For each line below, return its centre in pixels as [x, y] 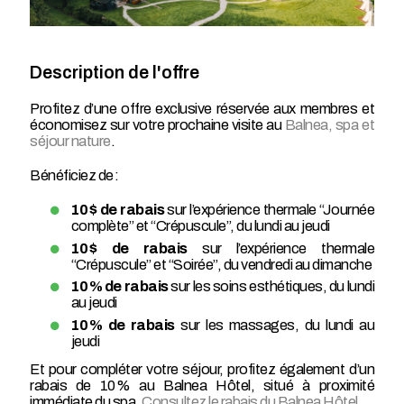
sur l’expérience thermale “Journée [269, 210]
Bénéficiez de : [74, 176]
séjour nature [70, 142]
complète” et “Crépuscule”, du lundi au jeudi [200, 226]
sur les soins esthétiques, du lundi [271, 287]
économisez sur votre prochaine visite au [157, 125]
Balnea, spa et [329, 125]
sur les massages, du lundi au [274, 325]
